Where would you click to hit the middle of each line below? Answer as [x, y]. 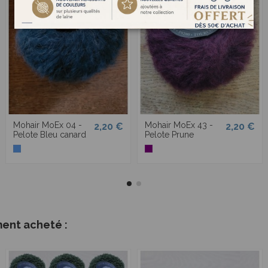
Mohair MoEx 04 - [48, 125]
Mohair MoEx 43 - [179, 125]
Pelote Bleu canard [50, 134]
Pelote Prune [169, 134]
